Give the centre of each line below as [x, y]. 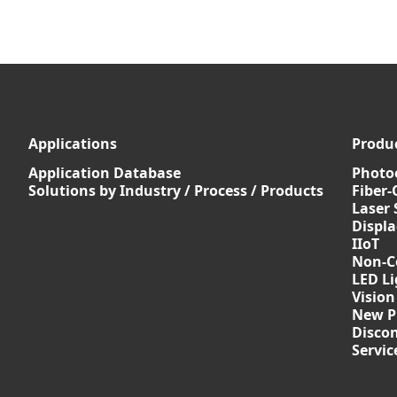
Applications [73, 144]
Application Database [105, 173]
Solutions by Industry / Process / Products [176, 191]
